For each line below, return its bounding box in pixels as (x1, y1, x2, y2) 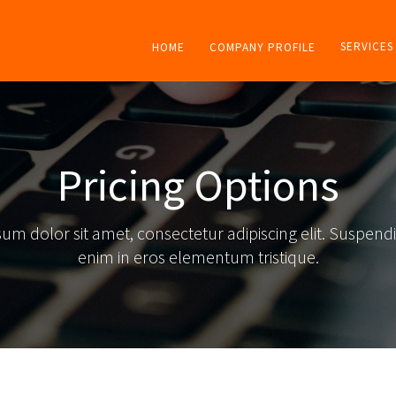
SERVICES (340, 39, 393, 54)
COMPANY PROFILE (209, 40, 316, 55)
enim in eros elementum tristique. (77, 246, 319, 268)
